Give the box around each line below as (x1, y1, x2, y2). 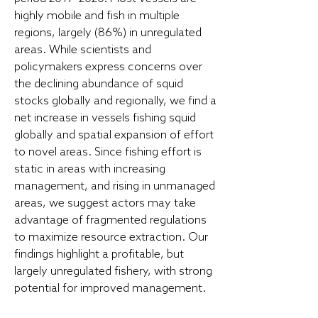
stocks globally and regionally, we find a (14, 94, 216, 108)
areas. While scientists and (14, 43, 151, 57)
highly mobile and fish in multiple (14, 9, 180, 23)
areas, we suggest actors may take (14, 197, 196, 210)
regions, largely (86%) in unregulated (14, 26, 202, 40)
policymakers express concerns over (14, 60, 202, 74)
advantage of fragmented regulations (14, 214, 207, 227)
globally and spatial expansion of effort (14, 128, 214, 142)
